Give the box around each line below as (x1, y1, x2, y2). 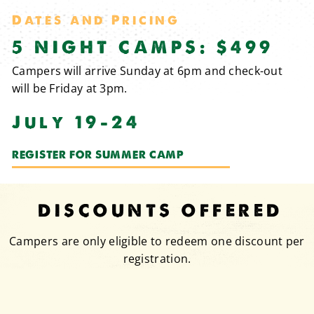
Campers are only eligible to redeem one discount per (9, 233, 305, 249)
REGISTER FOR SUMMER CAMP (12, 147, 184, 161)
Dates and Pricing (12, 11, 180, 28)
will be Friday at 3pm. (12, 80, 128, 96)
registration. (123, 250, 191, 266)
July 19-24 (12, 111, 140, 133)
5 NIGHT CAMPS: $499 (12, 36, 274, 58)
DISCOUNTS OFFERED (38, 199, 283, 221)
